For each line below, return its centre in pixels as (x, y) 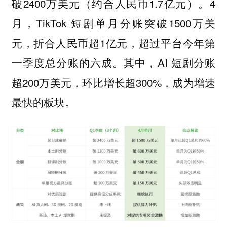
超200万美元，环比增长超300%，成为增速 (113, 82)
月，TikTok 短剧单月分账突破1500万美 (113, 23)
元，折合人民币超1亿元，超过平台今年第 (113, 42)
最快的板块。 (43, 102)
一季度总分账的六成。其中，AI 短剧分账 (113, 62)
